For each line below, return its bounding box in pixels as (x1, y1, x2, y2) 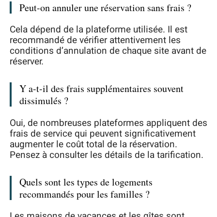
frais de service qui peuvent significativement (10, 126, 196, 140)
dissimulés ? (19, 94, 68, 108)
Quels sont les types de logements (19, 175, 153, 188)
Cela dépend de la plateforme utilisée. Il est (10, 23, 187, 37)
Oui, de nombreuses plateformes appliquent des (10, 116, 207, 130)
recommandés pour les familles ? (19, 187, 150, 201)
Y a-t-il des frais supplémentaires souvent (19, 82, 184, 95)
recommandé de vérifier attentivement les (10, 33, 181, 47)
